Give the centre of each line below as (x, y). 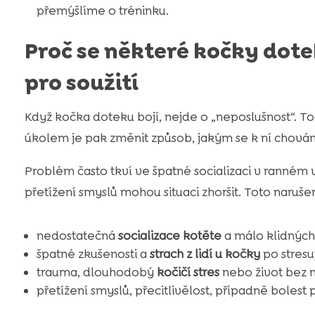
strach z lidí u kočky (205, 253)
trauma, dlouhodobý (96, 272)
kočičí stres (188, 272)
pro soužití (81, 83)
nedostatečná (77, 235)
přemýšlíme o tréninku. (102, 10)
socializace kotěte (169, 235)
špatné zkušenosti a (93, 253)
